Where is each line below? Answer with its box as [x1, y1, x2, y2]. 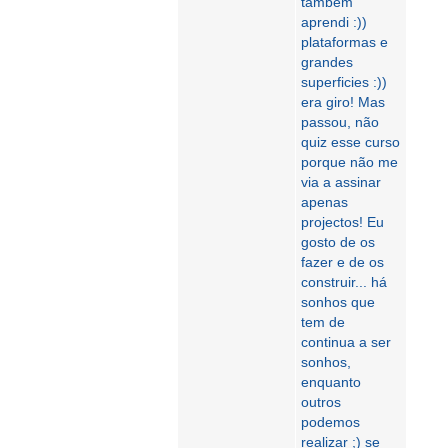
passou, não [301, 114, 379, 130]
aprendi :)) [301, 14, 367, 30]
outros [301, 394, 341, 410]
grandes [301, 54, 353, 70]
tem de [301, 314, 345, 330]
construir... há [301, 274, 387, 290]
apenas [301, 194, 348, 210]
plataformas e [301, 34, 388, 50]
